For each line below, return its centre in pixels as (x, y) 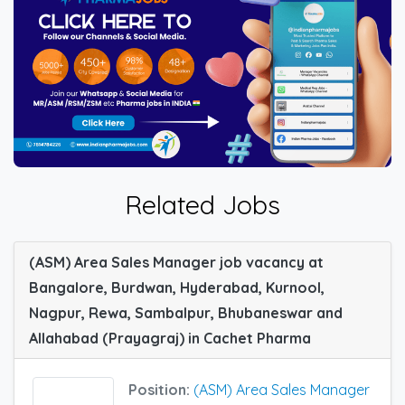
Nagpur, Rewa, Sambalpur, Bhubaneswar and (186, 312)
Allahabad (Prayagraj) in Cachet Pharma (170, 338)
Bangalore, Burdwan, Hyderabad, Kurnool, (177, 287)
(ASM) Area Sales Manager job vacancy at (176, 262)
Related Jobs (202, 204)
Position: (161, 389)
